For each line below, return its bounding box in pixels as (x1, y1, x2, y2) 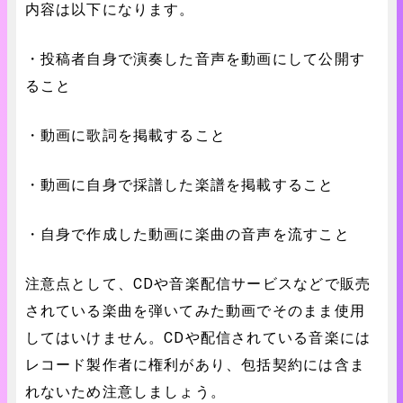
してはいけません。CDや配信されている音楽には (24, 329, 372, 346)
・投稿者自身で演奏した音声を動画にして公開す (24, 50, 365, 67)
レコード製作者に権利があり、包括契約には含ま (24, 356, 365, 373)
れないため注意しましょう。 (24, 383, 227, 400)
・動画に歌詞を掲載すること (24, 127, 227, 144)
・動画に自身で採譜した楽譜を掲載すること (24, 176, 335, 193)
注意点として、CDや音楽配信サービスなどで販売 (24, 275, 372, 292)
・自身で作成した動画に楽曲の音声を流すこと (24, 226, 350, 243)
